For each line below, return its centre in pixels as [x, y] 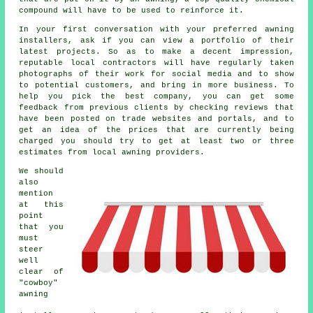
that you [41, 227]
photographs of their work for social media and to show [156, 74]
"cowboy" [39, 283]
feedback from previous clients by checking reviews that [156, 107]
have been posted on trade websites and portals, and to [156, 118]
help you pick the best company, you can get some [156, 96]
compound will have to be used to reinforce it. [132, 10]
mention [36, 193]
